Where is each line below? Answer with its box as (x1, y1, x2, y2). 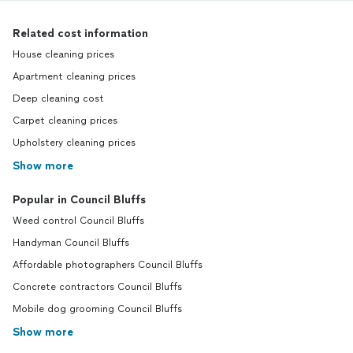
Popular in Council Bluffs (13, 193, 146, 207)
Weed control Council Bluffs (13, 215, 144, 227)
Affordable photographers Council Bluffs (13, 259, 203, 271)
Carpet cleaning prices (13, 115, 117, 127)
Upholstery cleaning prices (13, 137, 136, 149)
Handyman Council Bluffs (13, 237, 129, 249)
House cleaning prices (13, 49, 114, 61)
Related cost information (13, 27, 148, 41)
